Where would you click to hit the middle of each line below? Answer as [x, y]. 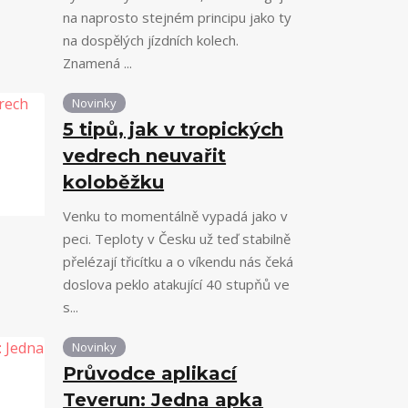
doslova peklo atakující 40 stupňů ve [177, 284]
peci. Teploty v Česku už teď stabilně [177, 239]
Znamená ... [98, 63]
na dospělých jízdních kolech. [151, 40]
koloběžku [114, 182]
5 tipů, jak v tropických [173, 129]
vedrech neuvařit [145, 156]
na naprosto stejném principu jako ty [178, 17]
